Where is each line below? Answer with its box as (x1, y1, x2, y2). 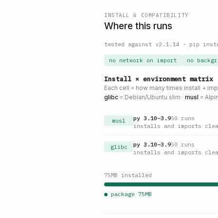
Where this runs (104, 20, 172, 32)
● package (104, 190, 138, 198)
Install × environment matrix (104, 75, 213, 83)
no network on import (109, 57, 177, 64)
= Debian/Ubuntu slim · (118, 93, 185, 101)
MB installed (111, 171, 152, 179)
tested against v (104, 40, 159, 48)
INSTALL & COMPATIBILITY (104, 12, 189, 18)
